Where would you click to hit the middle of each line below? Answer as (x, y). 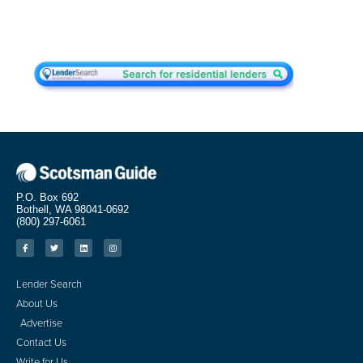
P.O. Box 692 (47, 198)
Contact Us (41, 343)
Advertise (41, 323)
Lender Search (49, 284)
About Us (37, 304)
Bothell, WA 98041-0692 (73, 210)
